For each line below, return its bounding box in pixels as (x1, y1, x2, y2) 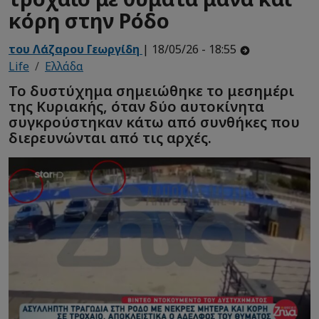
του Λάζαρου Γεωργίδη (9, 41, 140, 58)
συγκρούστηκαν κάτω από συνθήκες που (9, 112, 300, 132)
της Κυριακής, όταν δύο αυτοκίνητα (9, 96, 264, 116)
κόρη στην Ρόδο (9, 6, 169, 35)
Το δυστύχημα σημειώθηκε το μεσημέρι (9, 80, 294, 100)
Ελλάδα (45, 58, 83, 75)
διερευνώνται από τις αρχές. (9, 127, 211, 147)
